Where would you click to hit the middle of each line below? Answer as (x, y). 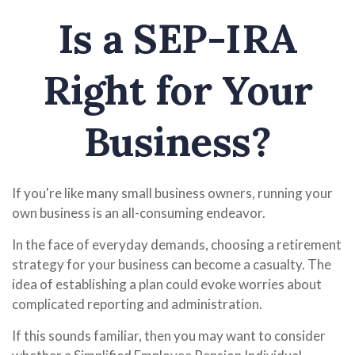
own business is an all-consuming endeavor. (139, 213)
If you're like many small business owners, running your (172, 193)
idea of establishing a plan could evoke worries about (167, 284)
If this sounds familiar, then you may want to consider (169, 336)
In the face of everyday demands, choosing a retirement (177, 244)
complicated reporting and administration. (137, 304)
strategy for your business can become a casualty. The (172, 264)
